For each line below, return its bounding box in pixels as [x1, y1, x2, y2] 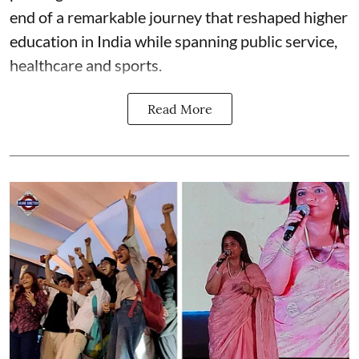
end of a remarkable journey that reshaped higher [10, 6, 348, 26]
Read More [147, 100, 212, 117]
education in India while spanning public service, [10, 30, 337, 50]
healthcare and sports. [10, 54, 162, 75]
